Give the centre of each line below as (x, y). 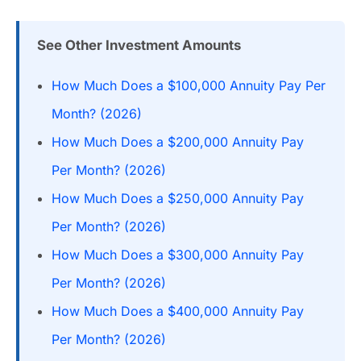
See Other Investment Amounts (139, 45)
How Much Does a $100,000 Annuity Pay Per (189, 85)
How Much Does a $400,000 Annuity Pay (178, 311)
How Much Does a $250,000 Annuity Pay (178, 198)
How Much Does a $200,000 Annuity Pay (178, 142)
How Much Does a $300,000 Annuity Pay (178, 255)
